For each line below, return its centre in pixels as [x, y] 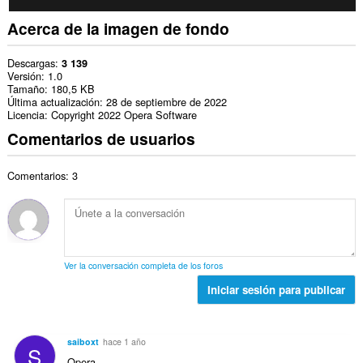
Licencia [26, 114]
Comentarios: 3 [42, 175]
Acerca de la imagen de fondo [118, 29]
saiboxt [83, 342]
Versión [24, 75]
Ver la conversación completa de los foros [143, 265]
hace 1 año [124, 342]
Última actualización [53, 101]
